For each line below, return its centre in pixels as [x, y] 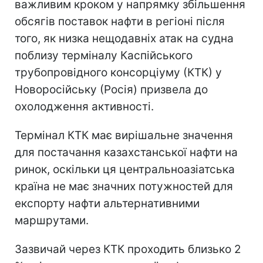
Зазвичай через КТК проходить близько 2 [128, 249]
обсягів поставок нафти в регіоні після [120, 22]
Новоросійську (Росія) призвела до [111, 90]
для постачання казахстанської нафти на [126, 153]
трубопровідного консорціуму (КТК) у [118, 73]
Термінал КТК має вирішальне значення [124, 136]
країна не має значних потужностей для [124, 187]
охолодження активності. [84, 107]
